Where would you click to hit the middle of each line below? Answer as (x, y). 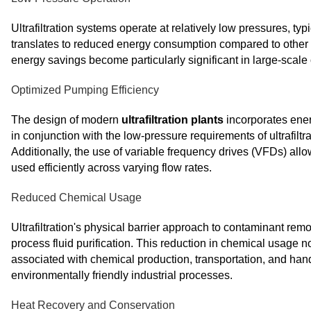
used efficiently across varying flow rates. (111, 168)
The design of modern (66, 120)
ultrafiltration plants (173, 120)
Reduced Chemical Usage (76, 197)
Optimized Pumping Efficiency (85, 90)
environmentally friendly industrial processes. (122, 275)
